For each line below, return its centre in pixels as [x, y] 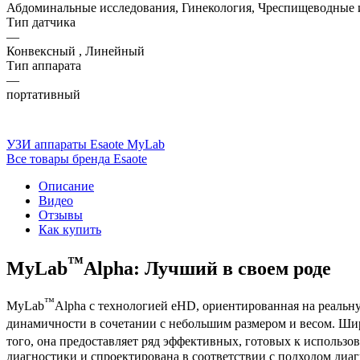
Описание [66, 186]
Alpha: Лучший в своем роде [207, 268]
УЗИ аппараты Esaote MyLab [86, 144]
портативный [43, 94]
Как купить [70, 229]
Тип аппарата [44, 65]
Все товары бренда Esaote [77, 158]
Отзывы [61, 215]
